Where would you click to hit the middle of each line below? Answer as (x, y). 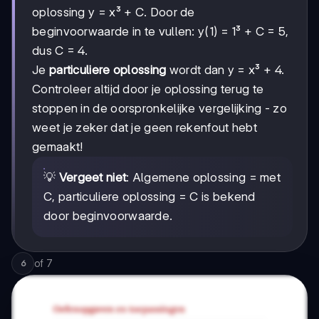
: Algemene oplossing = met (204, 177)
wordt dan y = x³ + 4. (225, 69)
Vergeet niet (93, 177)
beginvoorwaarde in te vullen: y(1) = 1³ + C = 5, (161, 31)
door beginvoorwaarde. (108, 215)
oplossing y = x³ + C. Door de (114, 12)
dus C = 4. (60, 50)
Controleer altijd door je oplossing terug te (148, 89)
